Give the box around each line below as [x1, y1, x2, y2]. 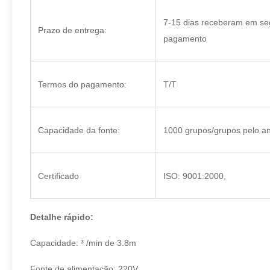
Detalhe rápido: [30, 212, 93, 222]
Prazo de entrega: [38, 25, 107, 35]
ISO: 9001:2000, [163, 171, 226, 181]
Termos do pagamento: [38, 80, 127, 89]
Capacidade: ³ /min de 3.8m [30, 238, 136, 248]
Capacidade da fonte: [38, 125, 120, 135]
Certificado [38, 171, 79, 181]
